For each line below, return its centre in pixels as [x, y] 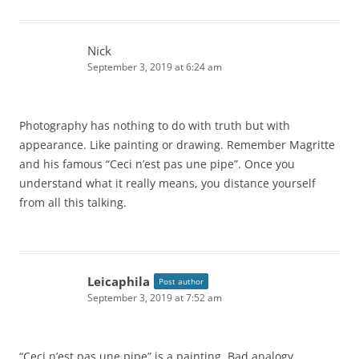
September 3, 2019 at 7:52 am [155, 298]
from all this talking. [73, 203]
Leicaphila [119, 282]
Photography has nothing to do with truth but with [155, 126]
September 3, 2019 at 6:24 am [155, 67]
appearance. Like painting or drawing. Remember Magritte [177, 145]
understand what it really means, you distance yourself [167, 184]
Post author [181, 282]
